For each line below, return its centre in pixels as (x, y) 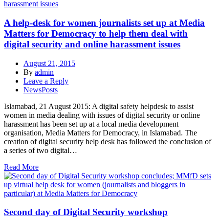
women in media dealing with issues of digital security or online (102, 115)
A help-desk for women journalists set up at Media (104, 22)
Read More (21, 167)
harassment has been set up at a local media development (91, 124)
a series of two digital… (41, 150)
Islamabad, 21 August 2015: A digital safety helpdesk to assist (99, 106)
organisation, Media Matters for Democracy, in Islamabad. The (100, 132)
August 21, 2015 (49, 63)
